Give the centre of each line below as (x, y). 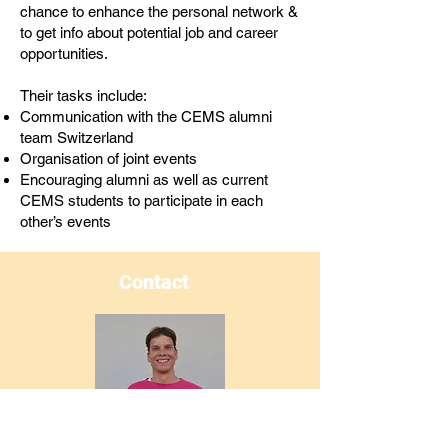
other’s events (65, 221)
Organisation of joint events (108, 158)
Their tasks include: (83, 95)
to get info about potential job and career (149, 32)
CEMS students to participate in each (141, 200)
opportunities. (64, 53)
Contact (154, 282)
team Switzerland (76, 137)
